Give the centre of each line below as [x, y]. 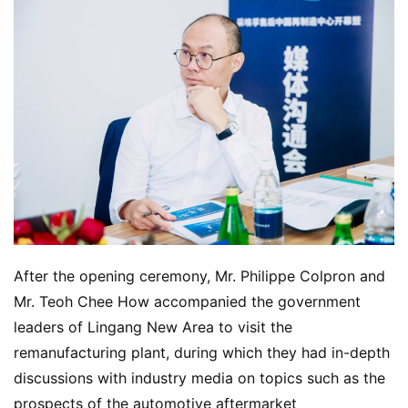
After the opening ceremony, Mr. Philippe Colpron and [199, 275]
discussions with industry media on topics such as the [199, 377]
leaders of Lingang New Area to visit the [153, 326]
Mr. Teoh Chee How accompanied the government [187, 301]
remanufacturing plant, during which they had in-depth [202, 352]
